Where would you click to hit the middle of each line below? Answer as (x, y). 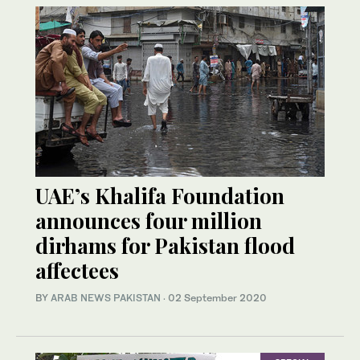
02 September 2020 (217, 298)
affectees (77, 271)
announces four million (149, 221)
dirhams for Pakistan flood (165, 246)
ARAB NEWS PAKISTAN (106, 298)
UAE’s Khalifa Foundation (160, 196)
